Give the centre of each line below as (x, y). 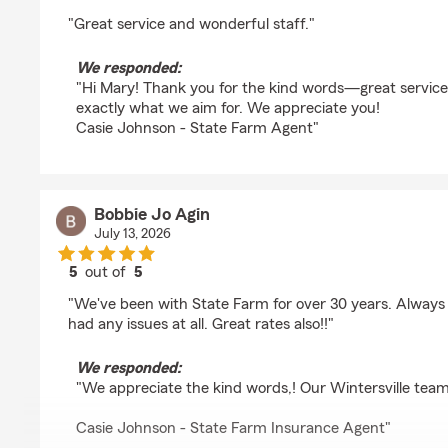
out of (108, 272)
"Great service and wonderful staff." (191, 24)
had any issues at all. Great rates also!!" (201, 324)
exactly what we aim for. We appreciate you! (228, 108)
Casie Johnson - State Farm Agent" (197, 128)
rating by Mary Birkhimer (190, 10)
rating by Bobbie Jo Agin (188, 290)
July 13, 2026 (132, 234)
